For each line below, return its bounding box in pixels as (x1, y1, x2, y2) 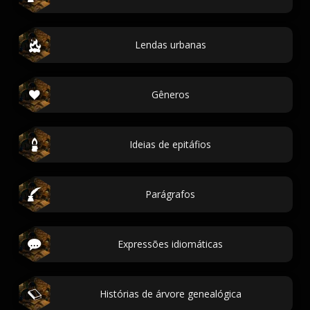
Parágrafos (145, 188, 195, 201)
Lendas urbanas (134, 38, 206, 51)
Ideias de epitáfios (129, 138, 211, 151)
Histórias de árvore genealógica (99, 287, 241, 300)
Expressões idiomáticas (118, 237, 223, 250)
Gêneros (151, 88, 190, 101)
